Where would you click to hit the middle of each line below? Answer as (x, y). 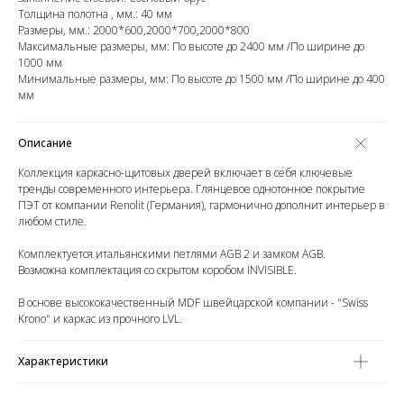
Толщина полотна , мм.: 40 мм (95, 14)
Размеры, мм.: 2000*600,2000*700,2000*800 (134, 31)
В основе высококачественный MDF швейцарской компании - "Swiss (193, 303)
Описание (45, 143)
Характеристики (63, 362)
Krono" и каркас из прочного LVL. (100, 319)
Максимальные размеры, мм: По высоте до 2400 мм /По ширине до (191, 47)
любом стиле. (52, 222)
